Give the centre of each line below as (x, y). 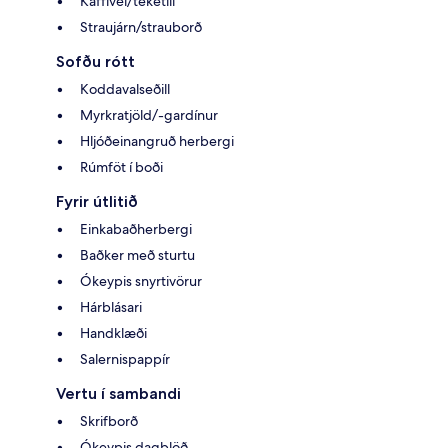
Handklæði (113, 333)
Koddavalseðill (125, 89)
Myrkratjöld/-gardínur (149, 115)
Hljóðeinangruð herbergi (157, 141)
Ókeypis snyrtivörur (141, 281)
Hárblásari (111, 307)
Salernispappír (125, 359)
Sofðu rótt (95, 62)
